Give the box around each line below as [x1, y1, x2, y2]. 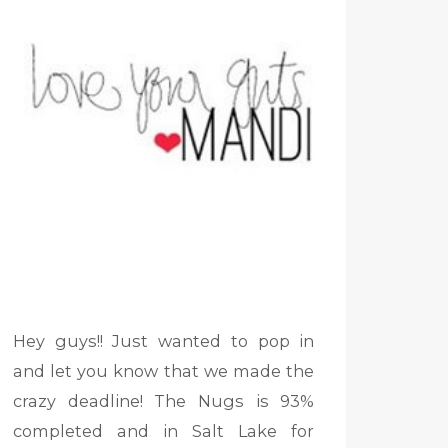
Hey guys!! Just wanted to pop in [12, 331, 315, 352]
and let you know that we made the [12, 361, 315, 382]
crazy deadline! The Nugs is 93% [12, 391, 315, 412]
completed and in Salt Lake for [12, 421, 315, 442]
